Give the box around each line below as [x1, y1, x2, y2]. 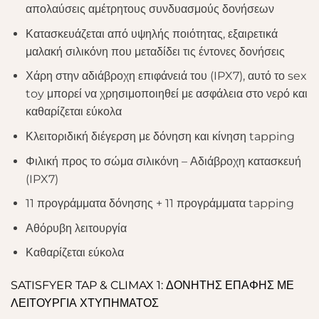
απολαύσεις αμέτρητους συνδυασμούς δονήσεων [25, 2, 274, 16]
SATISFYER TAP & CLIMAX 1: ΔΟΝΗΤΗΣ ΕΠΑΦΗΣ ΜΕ [11, 278, 294, 293]
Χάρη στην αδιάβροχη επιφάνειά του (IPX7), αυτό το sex [25, 69, 307, 83]
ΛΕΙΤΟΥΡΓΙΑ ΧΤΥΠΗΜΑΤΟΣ [11, 296, 159, 310]
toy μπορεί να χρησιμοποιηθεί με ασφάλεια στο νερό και [25, 87, 308, 101]
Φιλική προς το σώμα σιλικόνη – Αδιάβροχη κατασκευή [25, 154, 301, 168]
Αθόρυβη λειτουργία [25, 221, 127, 235]
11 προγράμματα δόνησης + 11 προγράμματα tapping [25, 197, 294, 211]
